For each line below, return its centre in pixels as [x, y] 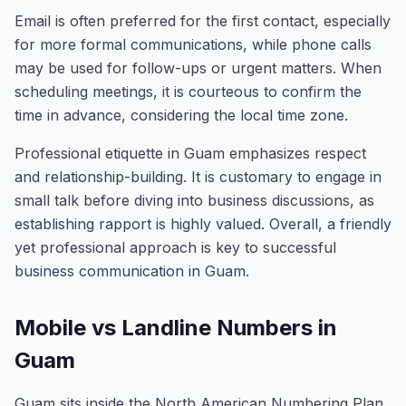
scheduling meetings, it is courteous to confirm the [188, 92]
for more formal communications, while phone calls [193, 44]
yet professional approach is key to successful [175, 247]
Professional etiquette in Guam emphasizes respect [190, 153]
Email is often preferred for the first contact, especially [203, 21]
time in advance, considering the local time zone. [181, 115]
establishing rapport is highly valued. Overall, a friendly [203, 224]
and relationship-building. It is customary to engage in [198, 177]
